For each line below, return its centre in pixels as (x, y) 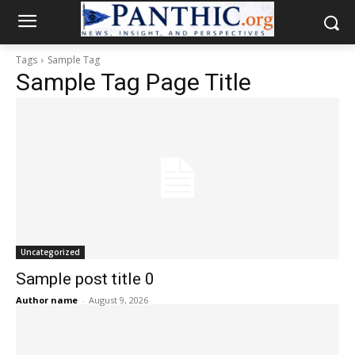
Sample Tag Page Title (134, 82)
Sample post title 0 (85, 279)
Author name (47, 300)
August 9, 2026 (118, 300)
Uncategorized (50, 252)
